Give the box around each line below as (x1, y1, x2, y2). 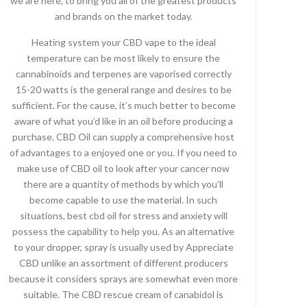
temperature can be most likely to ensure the (27, 52, 220, 64)
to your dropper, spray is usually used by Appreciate (13, 241, 234, 253)
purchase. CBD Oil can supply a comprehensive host (12, 131, 234, 143)
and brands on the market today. (54, 10, 193, 22)
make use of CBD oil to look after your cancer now (17, 162, 230, 174)
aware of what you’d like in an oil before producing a (14, 115, 233, 127)
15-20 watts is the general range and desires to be (15, 84, 232, 95)
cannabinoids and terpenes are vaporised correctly (15, 68, 232, 79)
